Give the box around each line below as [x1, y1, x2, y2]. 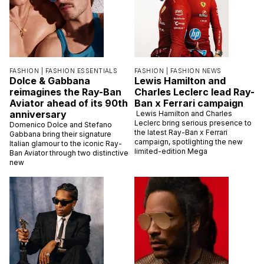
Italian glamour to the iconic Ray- [9, 138, 122, 148]
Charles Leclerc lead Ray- [134, 85, 255, 98]
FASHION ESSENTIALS [45, 67, 118, 75]
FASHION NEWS [170, 67, 222, 75]
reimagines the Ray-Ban [9, 85, 121, 98]
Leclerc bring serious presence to [134, 118, 252, 127]
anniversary [9, 108, 67, 120]
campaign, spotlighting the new [134, 137, 243, 146]
